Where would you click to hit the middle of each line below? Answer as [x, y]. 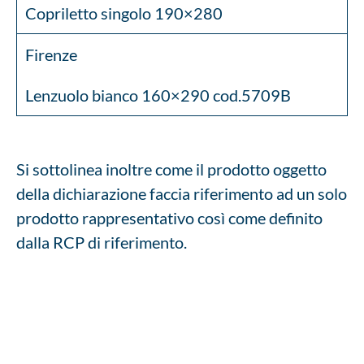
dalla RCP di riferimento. [102, 242]
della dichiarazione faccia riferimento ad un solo [182, 193]
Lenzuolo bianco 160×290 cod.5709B [158, 95]
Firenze [51, 54]
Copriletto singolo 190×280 [124, 13]
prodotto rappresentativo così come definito [169, 218]
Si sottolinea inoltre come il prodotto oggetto [171, 169]
